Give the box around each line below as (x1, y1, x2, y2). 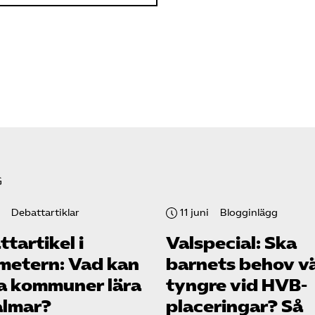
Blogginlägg (220, 207, 278, 219)
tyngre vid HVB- (166, 275, 307, 297)
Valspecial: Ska (166, 233, 297, 255)
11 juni (180, 207, 209, 219)
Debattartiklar (11, 207, 79, 219)
